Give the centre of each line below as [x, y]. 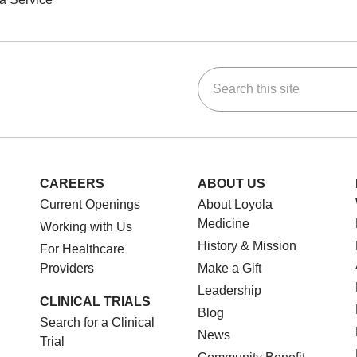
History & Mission [247, 245]
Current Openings [90, 204]
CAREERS [72, 183]
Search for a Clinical [97, 322]
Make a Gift [229, 268]
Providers [67, 268]
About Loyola [235, 204]
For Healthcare [82, 249]
